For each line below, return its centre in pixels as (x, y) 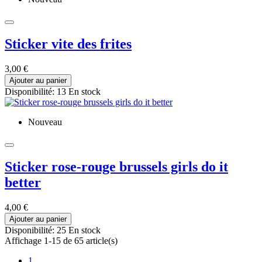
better (23, 183)
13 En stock (79, 92)
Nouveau (45, 122)
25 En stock (79, 230)
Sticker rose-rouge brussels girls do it (116, 167)
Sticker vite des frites (68, 44)
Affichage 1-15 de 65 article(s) (61, 241)
